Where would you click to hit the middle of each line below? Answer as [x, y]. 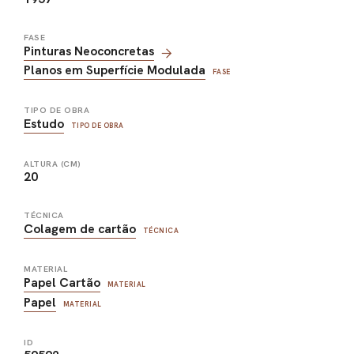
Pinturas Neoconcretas [89, 51]
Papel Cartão [62, 282]
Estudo [44, 123]
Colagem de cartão [80, 228]
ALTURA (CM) [53, 164]
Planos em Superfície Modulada [115, 70]
